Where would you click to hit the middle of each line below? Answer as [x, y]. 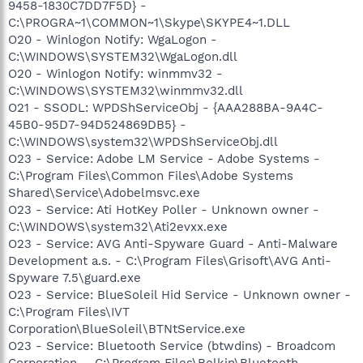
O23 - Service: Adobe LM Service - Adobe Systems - [164, 158]
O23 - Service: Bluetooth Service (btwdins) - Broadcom [172, 346]
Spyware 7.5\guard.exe [75, 278]
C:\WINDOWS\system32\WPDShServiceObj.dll [143, 141]
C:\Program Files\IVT [69, 312]
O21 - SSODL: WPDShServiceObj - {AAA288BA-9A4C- [166, 107]
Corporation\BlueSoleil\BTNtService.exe [127, 329]
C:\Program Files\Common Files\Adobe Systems [151, 175]
